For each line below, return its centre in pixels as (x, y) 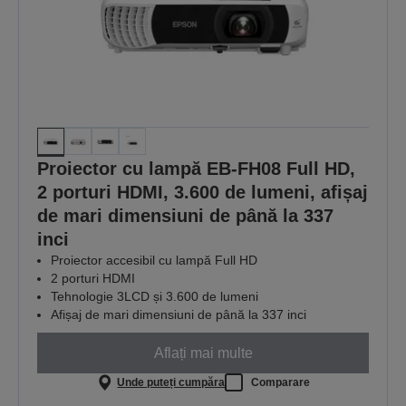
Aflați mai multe (203, 353)
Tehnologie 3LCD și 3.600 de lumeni (155, 297)
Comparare (281, 382)
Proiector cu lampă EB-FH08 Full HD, (196, 169)
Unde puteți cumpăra (171, 382)
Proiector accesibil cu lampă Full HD (154, 261)
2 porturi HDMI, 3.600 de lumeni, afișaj (203, 193)
